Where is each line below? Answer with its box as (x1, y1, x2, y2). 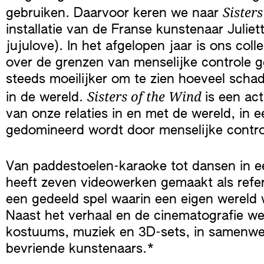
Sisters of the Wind (87, 87, 205, 105)
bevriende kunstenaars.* (6, 243, 159, 256)
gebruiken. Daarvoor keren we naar (6, 7, 223, 20)
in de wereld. (6, 91, 87, 104)
